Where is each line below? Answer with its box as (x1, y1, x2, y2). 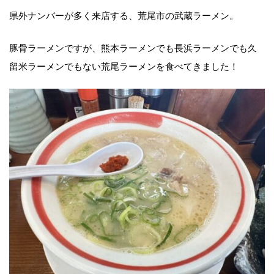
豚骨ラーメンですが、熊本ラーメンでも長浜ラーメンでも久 (9, 40, 257, 54)
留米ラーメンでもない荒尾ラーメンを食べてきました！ (9, 58, 239, 72)
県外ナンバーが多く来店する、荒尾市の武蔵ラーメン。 (9, 8, 239, 22)
